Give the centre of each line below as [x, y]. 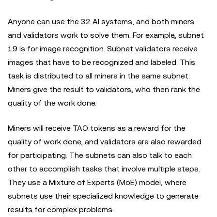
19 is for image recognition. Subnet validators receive [103, 49]
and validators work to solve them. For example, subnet [106, 35]
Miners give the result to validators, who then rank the [104, 89]
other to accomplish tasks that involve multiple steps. [104, 169]
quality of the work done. [54, 103]
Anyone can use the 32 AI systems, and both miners [101, 22]
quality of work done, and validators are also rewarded [105, 142]
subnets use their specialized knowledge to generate [103, 196]
